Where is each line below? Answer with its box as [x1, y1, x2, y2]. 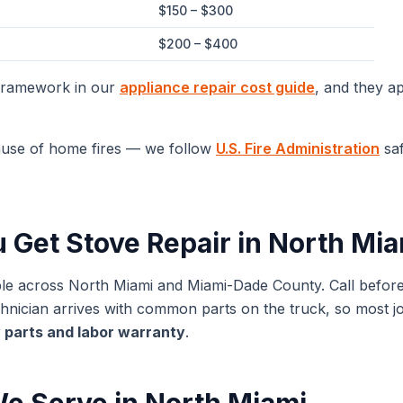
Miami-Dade [187, 276, 268, 294]
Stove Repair [66, 227, 231, 259]
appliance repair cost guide [120, 78, 315, 96]
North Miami [68, 276, 153, 294]
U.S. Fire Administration [216, 139, 380, 157]
